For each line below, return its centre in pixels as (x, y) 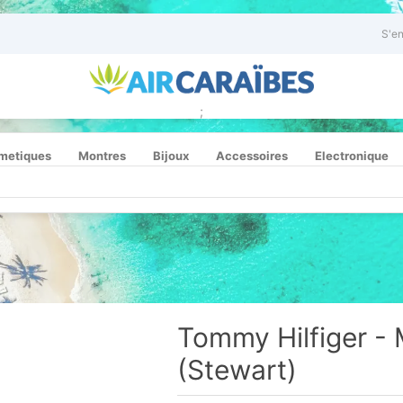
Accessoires (252, 156)
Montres (102, 156)
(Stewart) (237, 370)
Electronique (352, 156)
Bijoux (171, 156)
